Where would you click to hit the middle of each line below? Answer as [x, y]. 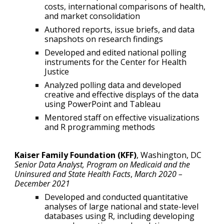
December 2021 [42, 184]
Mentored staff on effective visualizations [122, 118]
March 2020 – [159, 174]
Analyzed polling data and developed [113, 85]
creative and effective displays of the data [122, 95]
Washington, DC [171, 155]
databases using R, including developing [120, 216]
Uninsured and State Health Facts [73, 174]
